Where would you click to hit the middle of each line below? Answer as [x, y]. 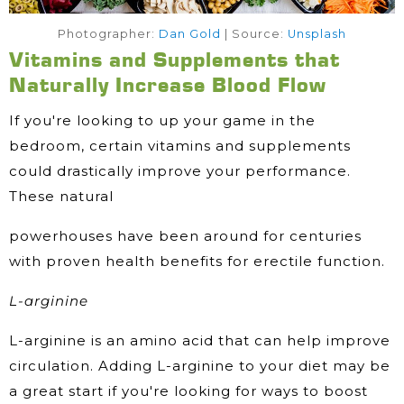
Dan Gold [190, 34]
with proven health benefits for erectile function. [197, 262]
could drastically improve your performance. [180, 171]
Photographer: [108, 34]
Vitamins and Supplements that [174, 60]
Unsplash [317, 34]
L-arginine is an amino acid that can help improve [200, 341]
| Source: [254, 34]
